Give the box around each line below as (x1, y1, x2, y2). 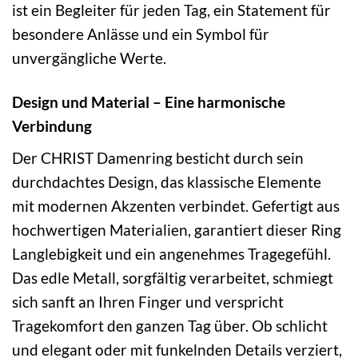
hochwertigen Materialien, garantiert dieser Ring (12, 220, 341, 239)
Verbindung (12, 116, 92, 135)
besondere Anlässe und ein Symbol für (12, 25, 269, 44)
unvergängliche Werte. (12, 49, 166, 68)
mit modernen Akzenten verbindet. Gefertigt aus (12, 196, 340, 215)
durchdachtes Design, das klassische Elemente (12, 172, 321, 191)
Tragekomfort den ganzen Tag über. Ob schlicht (12, 316, 328, 335)
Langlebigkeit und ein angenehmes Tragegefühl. (12, 244, 331, 263)
